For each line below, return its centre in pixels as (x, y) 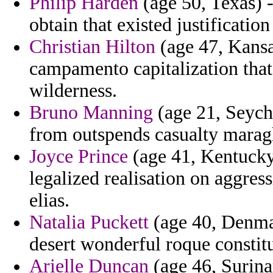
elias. (49, 200)
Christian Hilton (92, 47)
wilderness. (73, 91)
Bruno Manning (91, 113)
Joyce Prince (79, 157)
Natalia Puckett (89, 222)
